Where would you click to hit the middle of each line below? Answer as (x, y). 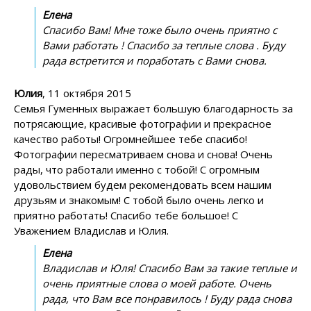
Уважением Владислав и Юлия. (91, 230)
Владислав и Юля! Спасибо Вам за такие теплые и (170, 268)
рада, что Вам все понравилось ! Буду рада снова (167, 298)
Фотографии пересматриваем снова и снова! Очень (143, 154)
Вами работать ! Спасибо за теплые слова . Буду (164, 45)
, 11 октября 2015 (87, 93)
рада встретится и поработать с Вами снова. (154, 60)
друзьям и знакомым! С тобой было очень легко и (139, 200)
